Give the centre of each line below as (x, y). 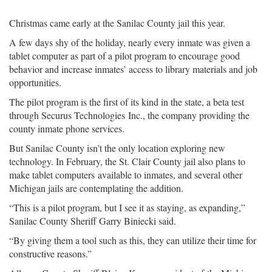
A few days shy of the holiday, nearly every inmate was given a (130, 42)
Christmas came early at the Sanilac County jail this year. (117, 23)
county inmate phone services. (67, 128)
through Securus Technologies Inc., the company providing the (129, 115)
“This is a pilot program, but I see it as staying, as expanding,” (127, 207)
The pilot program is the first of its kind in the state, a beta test (127, 102)
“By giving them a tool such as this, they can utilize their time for (133, 240)
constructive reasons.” (50, 253)
